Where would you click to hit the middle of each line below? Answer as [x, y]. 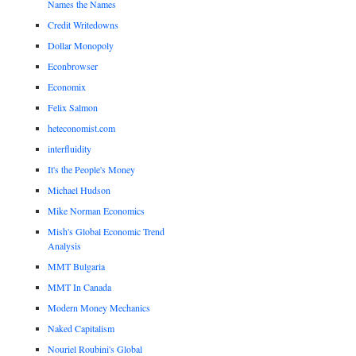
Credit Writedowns [83, 24]
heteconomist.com [82, 128]
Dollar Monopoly [81, 45]
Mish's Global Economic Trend [106, 231]
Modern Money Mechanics [99, 307]
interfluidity [70, 148]
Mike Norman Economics [97, 210]
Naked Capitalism [81, 328]
